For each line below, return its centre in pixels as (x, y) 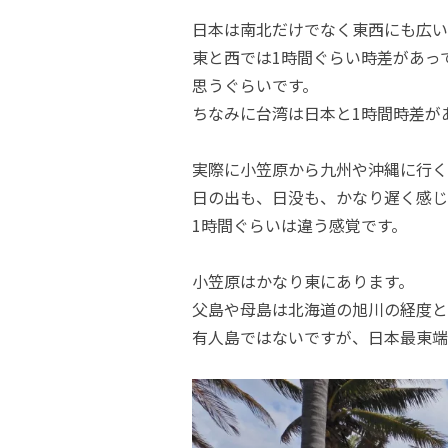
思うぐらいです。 (255, 85)
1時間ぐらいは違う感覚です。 (299, 225)
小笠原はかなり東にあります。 (303, 281)
